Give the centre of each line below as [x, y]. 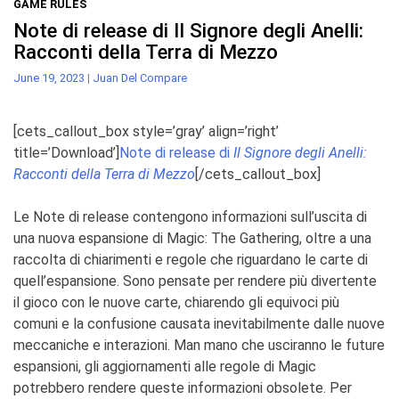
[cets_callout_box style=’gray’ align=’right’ [146, 131]
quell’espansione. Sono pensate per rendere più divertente [195, 281]
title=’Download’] [66, 152]
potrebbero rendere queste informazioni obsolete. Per [183, 387]
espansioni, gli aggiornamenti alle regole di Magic [165, 366]
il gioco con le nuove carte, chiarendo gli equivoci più [176, 302]
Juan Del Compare [140, 77]
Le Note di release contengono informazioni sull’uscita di [190, 216]
